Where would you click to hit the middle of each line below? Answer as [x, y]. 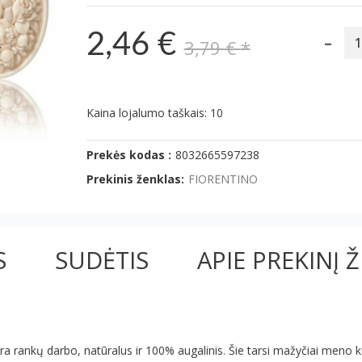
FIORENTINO [223, 179]
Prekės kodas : [128, 155]
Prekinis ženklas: [135, 179]
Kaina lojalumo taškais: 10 [154, 113]
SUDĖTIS [102, 260]
